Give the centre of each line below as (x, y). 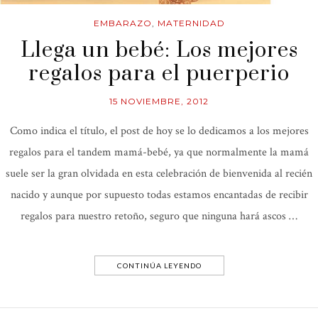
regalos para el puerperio (159, 74)
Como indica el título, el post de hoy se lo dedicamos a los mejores (159, 131)
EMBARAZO (122, 23)
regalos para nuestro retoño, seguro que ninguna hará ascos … (159, 216)
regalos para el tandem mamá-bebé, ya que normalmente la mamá (159, 153)
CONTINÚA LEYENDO (159, 266)
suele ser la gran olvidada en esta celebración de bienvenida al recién (159, 174)
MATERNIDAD (191, 23)
